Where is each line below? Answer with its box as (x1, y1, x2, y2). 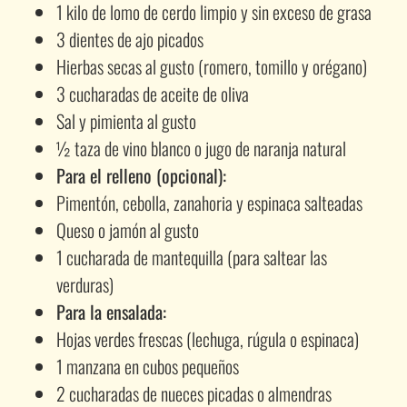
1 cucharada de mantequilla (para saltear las (56, 243, 328, 271)
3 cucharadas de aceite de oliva (56, 79, 250, 107)
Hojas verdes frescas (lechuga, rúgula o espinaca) (56, 324, 360, 352)
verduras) (56, 270, 114, 298)
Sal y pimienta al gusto (56, 106, 197, 134)
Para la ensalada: (56, 297, 167, 325)
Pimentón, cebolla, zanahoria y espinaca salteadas (56, 188, 363, 216)
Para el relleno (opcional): (56, 161, 227, 189)
